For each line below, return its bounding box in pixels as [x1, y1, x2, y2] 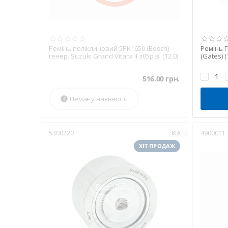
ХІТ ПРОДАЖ [138, 142, 175, 150]
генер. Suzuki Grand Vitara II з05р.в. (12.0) [49, 51, 178, 61]
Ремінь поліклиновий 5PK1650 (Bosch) [49, 44, 169, 53]
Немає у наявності [70, 94, 128, 103]
